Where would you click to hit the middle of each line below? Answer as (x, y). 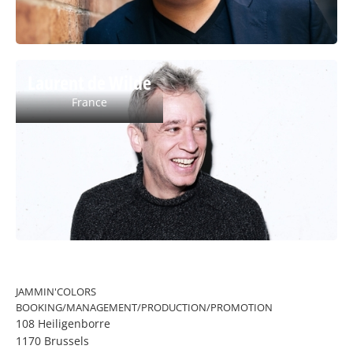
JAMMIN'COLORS (56, 292)
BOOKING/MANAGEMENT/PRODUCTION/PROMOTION (144, 307)
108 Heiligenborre (63, 323)
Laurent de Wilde (89, 82)
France (89, 102)
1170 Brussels (52, 341)
